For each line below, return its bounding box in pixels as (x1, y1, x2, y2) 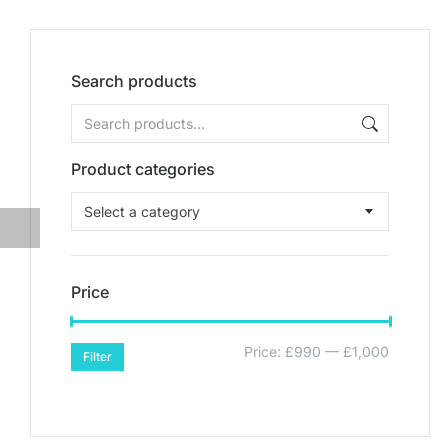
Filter (83, 349, 112, 364)
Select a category (84, 203, 200, 220)
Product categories (71, 159, 215, 179)
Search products (71, 71, 197, 91)
